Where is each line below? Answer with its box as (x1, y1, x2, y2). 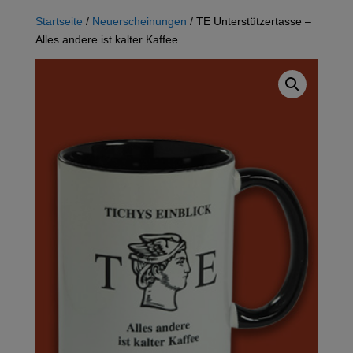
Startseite (35, 13, 83, 28)
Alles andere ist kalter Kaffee (35, 31, 178, 46)
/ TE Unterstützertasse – (186, 13, 311, 28)
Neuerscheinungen (91, 13, 187, 28)
